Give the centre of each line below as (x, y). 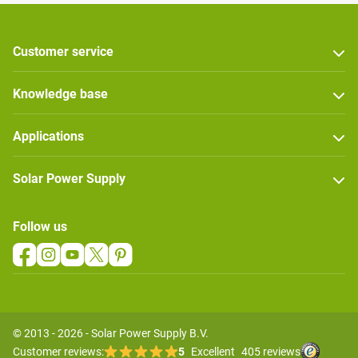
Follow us (40, 227)
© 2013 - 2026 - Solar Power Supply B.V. (111, 334)
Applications (48, 137)
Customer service (63, 52)
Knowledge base (60, 94)
